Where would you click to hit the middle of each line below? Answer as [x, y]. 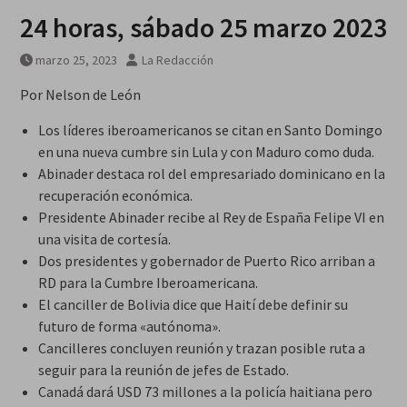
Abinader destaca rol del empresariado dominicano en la [211, 174]
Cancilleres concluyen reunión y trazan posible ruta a [201, 348]
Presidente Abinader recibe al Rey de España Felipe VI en [211, 218]
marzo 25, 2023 [76, 60]
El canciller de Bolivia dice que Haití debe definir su [193, 305]
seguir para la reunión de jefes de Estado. [163, 370]
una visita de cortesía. [104, 239]
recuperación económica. [115, 196]
